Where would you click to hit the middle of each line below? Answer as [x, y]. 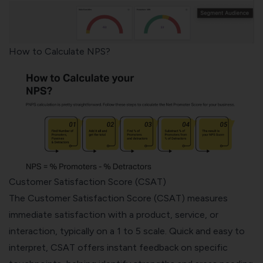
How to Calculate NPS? [60, 51]
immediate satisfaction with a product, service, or [114, 215]
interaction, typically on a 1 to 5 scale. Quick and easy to [127, 231]
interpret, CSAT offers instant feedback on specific [118, 248]
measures [206, 198]
